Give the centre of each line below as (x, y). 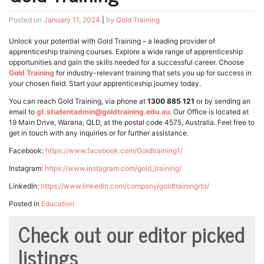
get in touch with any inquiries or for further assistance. (99, 133)
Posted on (26, 20)
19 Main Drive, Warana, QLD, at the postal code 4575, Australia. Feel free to (132, 123)
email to (23, 112)
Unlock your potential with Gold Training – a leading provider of (112, 41)
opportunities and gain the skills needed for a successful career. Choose (126, 62)
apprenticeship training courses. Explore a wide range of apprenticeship (126, 52)
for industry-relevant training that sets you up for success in (153, 73)
